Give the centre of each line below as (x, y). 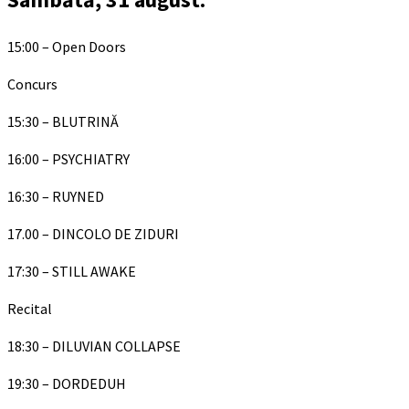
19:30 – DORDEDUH (67, 383)
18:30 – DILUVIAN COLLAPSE (94, 346)
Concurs (32, 84)
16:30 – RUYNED (56, 196)
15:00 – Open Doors (67, 46)
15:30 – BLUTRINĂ (63, 121)
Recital (30, 308)
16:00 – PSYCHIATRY (68, 158)
